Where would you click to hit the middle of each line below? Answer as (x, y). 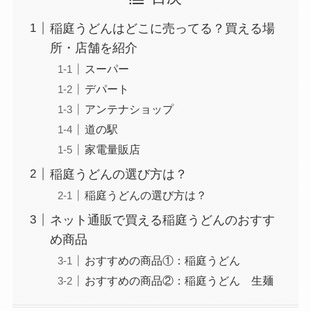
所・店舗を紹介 (93, 48)
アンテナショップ (129, 109)
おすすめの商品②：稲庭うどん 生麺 (179, 280)
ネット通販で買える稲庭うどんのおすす (162, 220)
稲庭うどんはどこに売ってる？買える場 (162, 28)
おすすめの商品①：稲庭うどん (162, 260)
